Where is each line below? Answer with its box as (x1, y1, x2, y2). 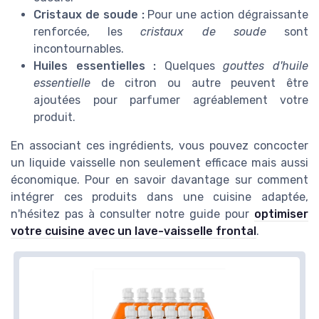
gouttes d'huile (223, 59, 309, 73)
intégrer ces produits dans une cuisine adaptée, (11, 190, 308, 204)
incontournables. (33, 42, 124, 56)
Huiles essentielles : (33, 59, 157, 73)
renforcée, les (33, 25, 141, 39)
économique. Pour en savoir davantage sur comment (11, 173, 308, 187)
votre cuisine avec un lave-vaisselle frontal (11, 224, 256, 239)
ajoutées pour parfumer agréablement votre (33, 93, 308, 108)
